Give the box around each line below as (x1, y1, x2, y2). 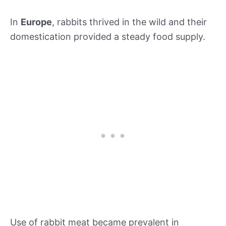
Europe (21, 17, 52, 28)
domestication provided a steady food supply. (10, 31, 205, 42)
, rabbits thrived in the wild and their (52, 17, 207, 28)
